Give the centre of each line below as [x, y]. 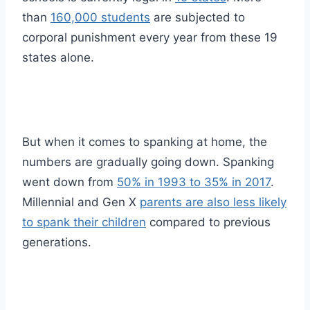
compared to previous [208, 222]
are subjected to [198, 18]
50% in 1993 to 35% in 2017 [194, 182]
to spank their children [84, 222]
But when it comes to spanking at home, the [145, 142]
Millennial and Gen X [81, 202]
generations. [57, 243]
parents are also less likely [213, 202]
